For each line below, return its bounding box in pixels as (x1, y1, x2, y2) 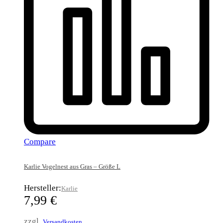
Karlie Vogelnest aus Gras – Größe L (24, 163, 120, 171)
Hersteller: (24, 183, 61, 193)
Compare (24, 137, 56, 147)
